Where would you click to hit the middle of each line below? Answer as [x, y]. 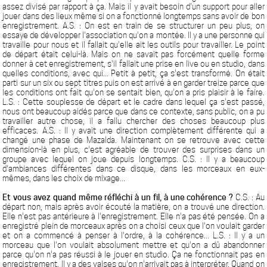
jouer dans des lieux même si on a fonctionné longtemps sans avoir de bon [133, 16]
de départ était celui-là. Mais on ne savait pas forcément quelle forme [133, 54]
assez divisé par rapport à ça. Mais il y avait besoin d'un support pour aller [133, 7]
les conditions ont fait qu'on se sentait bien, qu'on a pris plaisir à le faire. [133, 92]
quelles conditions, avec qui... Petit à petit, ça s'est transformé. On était [133, 73]
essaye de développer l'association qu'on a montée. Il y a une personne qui [133, 35]
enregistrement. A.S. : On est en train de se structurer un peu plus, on [133, 26]
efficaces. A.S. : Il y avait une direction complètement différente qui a [133, 131]
